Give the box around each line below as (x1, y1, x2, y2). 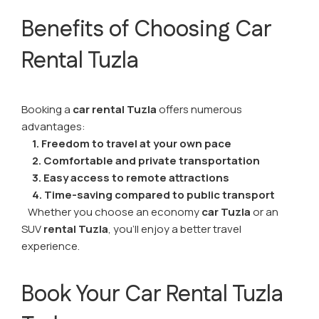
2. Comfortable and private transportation (21, 153, 260, 168)
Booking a (21, 102, 73, 117)
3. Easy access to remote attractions (21, 170, 229, 185)
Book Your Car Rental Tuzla (21, 278, 283, 310)
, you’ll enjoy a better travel (108, 221, 241, 236)
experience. (21, 239, 80, 253)
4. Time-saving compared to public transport (21, 187, 275, 202)
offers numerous (157, 102, 242, 117)
